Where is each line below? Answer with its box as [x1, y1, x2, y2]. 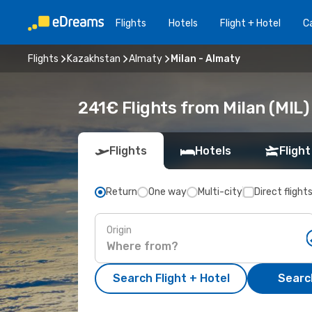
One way [148, 186, 187, 198]
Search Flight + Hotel [112, 272, 230, 285]
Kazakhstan [67, 52, 120, 65]
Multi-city [198, 186, 242, 198]
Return [106, 186, 137, 198]
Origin [107, 224, 132, 236]
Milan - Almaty [171, 52, 240, 65]
